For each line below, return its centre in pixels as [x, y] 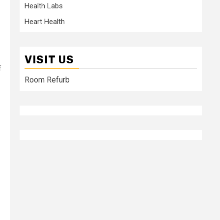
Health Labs [44, 6]
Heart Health [45, 21]
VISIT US [49, 59]
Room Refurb [47, 80]
